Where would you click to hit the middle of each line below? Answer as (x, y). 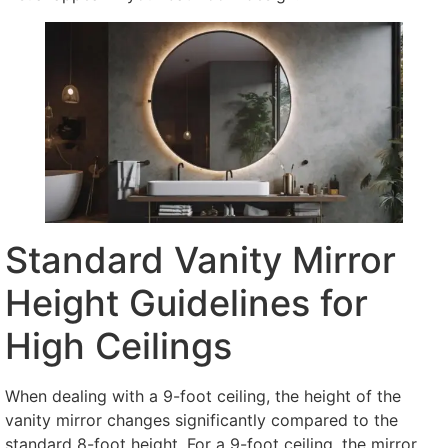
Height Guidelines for (186, 302)
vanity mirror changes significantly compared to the (201, 419)
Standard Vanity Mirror (200, 259)
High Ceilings (118, 345)
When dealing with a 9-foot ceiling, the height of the (203, 395)
